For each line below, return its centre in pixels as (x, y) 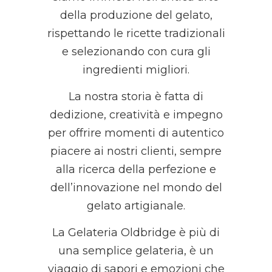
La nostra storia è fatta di (136, 97)
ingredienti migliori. (136, 70)
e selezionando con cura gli (136, 52)
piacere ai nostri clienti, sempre (136, 151)
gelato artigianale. (136, 206)
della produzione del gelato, (136, 15)
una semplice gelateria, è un (136, 251)
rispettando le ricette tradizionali (136, 33)
